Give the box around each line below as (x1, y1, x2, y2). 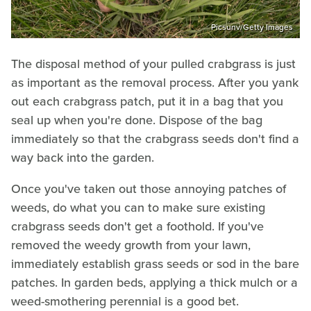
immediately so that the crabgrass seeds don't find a (11, 130, 299, 149)
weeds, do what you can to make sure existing (11, 199, 265, 217)
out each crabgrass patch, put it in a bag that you (11, 92, 283, 111)
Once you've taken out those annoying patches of (11, 180, 286, 199)
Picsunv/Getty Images (211, 21, 293, 34)
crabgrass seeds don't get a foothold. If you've (11, 217, 264, 236)
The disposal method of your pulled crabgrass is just (11, 55, 296, 74)
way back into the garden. (11, 149, 154, 167)
